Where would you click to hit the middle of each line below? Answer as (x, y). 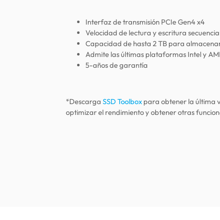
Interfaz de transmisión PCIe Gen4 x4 (145, 22)
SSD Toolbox (123, 101)
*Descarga (84, 101)
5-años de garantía (117, 65)
